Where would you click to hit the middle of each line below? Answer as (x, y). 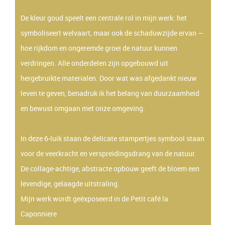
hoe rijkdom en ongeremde (63, 48)
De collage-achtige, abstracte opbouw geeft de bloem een (110, 168)
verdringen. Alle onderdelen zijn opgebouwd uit (94, 63)
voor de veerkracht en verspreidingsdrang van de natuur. (108, 153)
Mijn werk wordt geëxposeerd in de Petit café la (94, 199)
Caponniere (39, 214)
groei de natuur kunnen (141, 48)
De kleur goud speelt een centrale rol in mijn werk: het (104, 18)
